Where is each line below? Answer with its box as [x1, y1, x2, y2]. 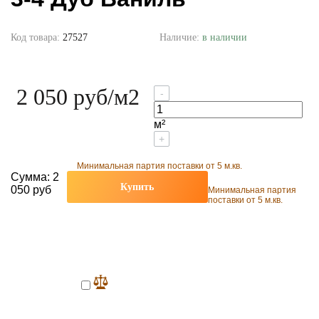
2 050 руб [16, 83, 108, 110]
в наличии [202, 31, 247, 43]
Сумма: [11, 170, 53, 183]
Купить [120, 181, 155, 192]
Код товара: [11, 31, 63, 43]
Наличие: [159, 31, 202, 43]
